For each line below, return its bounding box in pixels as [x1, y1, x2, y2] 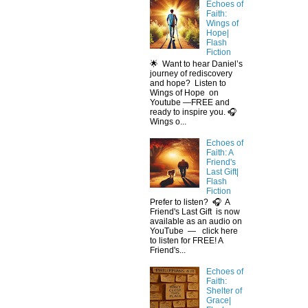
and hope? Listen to [150, 78, 228, 88]
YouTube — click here [150, 226, 238, 236]
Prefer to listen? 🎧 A [150, 197, 230, 207]
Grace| [206, 295, 231, 305]
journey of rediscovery [150, 68, 232, 78]
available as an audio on [150, 217, 244, 226]
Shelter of [206, 285, 242, 296]
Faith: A [206, 147, 233, 157]
